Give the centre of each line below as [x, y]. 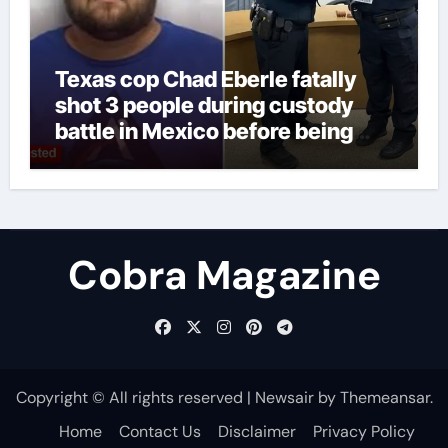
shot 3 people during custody [203, 104]
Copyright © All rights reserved [131, 397]
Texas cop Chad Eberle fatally [205, 78]
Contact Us [160, 431]
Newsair [284, 397]
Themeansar [384, 397]
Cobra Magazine [224, 274]
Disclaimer [257, 431]
